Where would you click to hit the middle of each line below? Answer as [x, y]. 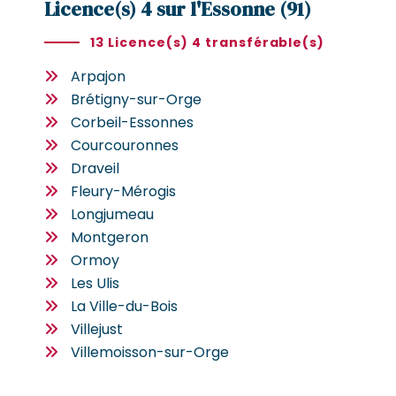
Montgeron [110, 237]
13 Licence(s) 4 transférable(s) [208, 42]
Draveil [95, 168]
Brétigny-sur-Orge [136, 99]
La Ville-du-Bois [124, 306]
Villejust [97, 329]
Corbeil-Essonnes [132, 122]
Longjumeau [112, 214]
